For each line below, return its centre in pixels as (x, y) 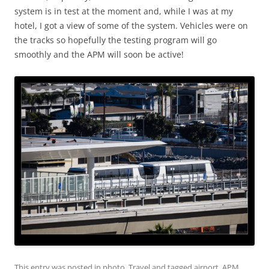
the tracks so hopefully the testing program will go (116, 40)
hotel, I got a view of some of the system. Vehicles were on (131, 26)
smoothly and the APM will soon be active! (99, 55)
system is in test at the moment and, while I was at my (124, 11)
